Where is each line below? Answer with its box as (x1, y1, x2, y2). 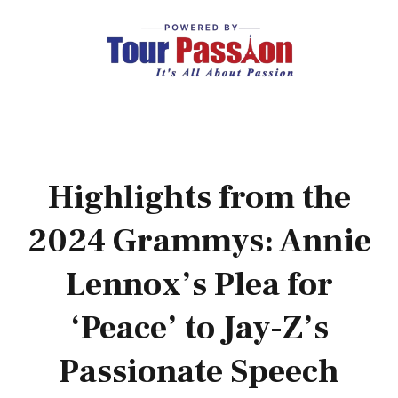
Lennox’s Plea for (65, 263, 333, 307)
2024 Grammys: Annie (27, 219, 371, 264)
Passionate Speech (59, 350, 339, 394)
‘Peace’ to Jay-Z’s (69, 306, 329, 351)
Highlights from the (47, 176, 351, 220)
